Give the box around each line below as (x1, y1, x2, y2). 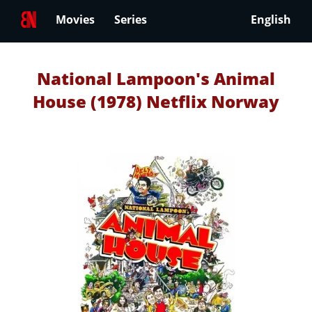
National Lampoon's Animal (37, 67, 275, 90)
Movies (56, 12, 95, 28)
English (251, 12, 291, 28)
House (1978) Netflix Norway (33, 90, 279, 113)
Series (114, 12, 147, 28)
